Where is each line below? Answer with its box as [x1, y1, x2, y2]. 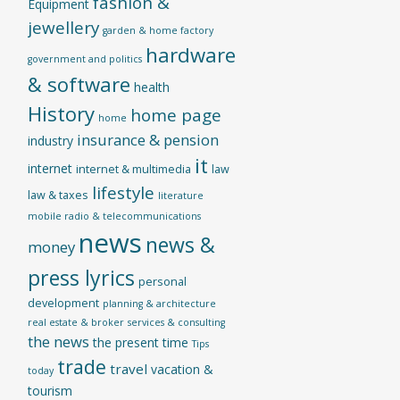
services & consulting [127, 316, 225, 329]
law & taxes [27, 187, 88, 203]
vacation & [150, 361, 213, 378]
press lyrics [27, 263, 135, 292]
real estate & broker [27, 316, 124, 329]
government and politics [27, 53, 142, 65]
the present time [92, 334, 188, 351]
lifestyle [91, 181, 154, 204]
